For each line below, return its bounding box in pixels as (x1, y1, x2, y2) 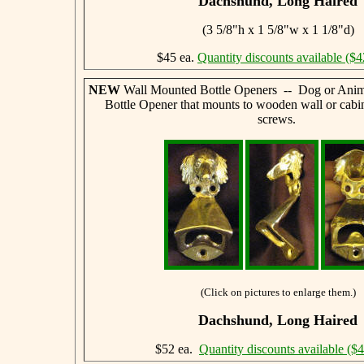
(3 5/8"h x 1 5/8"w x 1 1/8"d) (201, 22, 354, 37)
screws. (257, 111, 299, 126)
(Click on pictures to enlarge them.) (200, 285, 356, 298)
